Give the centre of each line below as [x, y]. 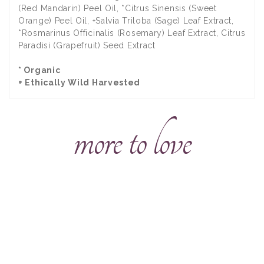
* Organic [39, 70]
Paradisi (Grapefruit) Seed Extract [87, 45]
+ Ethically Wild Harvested [80, 82]
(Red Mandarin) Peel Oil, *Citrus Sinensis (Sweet [118, 8]
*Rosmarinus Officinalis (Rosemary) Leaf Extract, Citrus [132, 33]
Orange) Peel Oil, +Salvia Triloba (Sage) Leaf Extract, [126, 20]
